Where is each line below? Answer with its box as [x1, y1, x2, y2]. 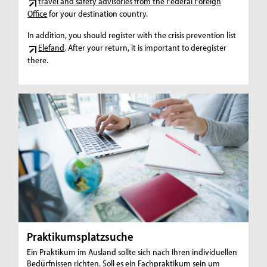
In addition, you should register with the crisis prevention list [27, 29, 237, 41]
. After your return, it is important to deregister [64, 42, 227, 54]
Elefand [38, 42, 65, 54]
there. [27, 54, 49, 66]
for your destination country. [47, 8, 148, 20]
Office [27, 8, 48, 20]
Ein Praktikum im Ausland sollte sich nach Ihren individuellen [27, 246, 238, 258]
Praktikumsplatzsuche [27, 229, 134, 244]
